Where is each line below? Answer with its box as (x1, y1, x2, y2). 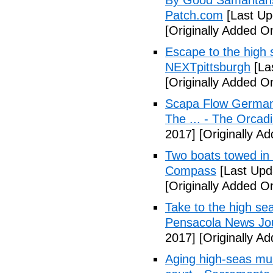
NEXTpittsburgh (165, 60, 250, 74)
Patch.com (165, 9, 223, 22)
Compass (165, 164, 216, 177)
